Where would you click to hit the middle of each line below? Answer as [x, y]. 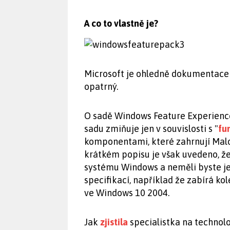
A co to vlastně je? [121, 23]
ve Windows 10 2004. [127, 193]
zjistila [114, 222]
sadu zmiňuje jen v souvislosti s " [151, 129]
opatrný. [101, 87]
